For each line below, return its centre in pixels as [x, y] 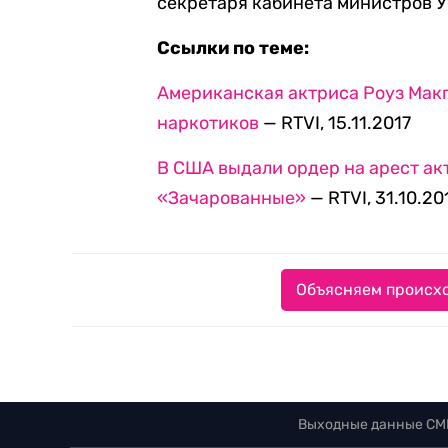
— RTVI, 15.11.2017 [337, 123]
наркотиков [210, 123]
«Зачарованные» [234, 198]
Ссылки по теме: [233, 48]
